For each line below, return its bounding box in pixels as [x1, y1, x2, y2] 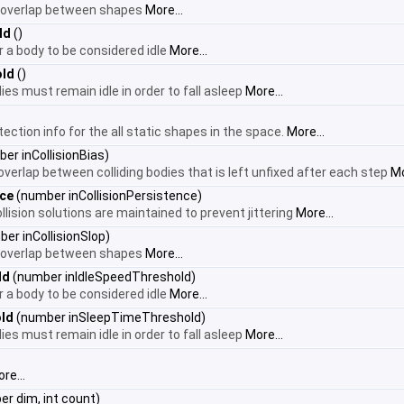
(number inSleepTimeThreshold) [14, 310, 206, 325]
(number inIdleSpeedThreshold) [10, 270, 196, 284]
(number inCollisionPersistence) [14, 188, 202, 203]
